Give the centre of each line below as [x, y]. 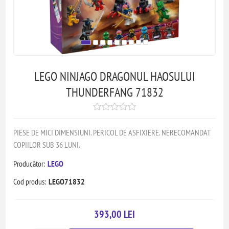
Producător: [29, 164]
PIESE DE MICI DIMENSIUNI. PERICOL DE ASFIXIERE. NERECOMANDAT [112, 132]
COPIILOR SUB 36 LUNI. [47, 145]
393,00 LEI [114, 214]
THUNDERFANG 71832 [114, 92]
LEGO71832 [67, 181]
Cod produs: [30, 181]
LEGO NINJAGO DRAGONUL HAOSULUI [114, 76]
